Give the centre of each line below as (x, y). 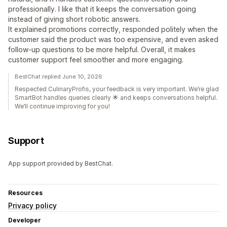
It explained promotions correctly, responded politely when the (113, 29)
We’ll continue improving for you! (62, 106)
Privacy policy (32, 206)
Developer (25, 220)
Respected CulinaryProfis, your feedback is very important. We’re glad (117, 89)
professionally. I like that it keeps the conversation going (102, 9)
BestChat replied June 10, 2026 (59, 77)
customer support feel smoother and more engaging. (96, 60)
